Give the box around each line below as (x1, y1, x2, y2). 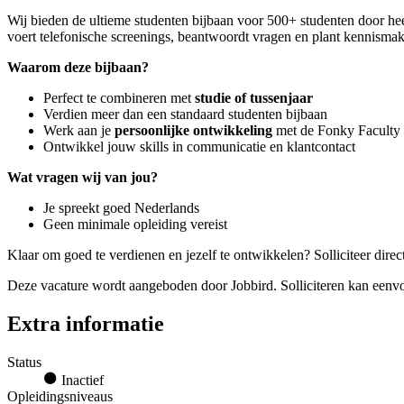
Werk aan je (43, 123, 115, 139)
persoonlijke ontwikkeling (115, 123, 272, 139)
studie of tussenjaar (195, 90, 313, 106)
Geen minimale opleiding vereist (43, 216, 227, 233)
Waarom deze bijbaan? (7, 60, 149, 76)
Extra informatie (7, 312, 164, 335)
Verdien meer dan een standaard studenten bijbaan (43, 106, 327, 123)
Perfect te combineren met (43, 90, 195, 106)
